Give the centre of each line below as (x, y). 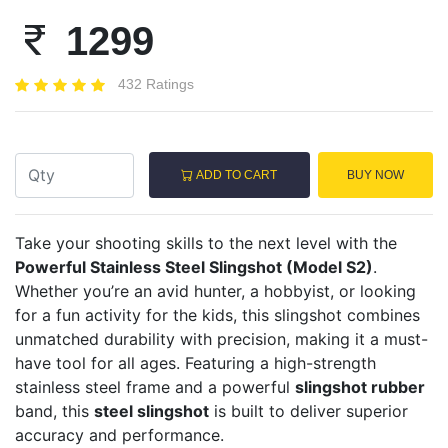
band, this (54, 411)
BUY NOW (375, 175)
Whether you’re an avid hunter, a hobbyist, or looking (215, 291)
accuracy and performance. (119, 435)
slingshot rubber (360, 387)
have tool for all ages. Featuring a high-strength (195, 363)
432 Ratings (156, 83)
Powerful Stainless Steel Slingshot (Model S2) (194, 267)
